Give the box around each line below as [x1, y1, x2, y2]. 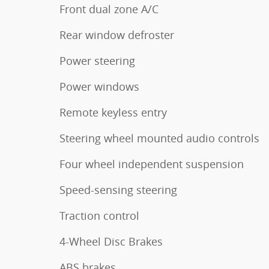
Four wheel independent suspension [59, 156, 244, 171]
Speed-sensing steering [59, 182, 177, 197]
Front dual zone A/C [59, 1, 159, 16]
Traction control [59, 208, 139, 223]
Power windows [59, 79, 139, 94]
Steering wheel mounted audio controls [59, 130, 259, 145]
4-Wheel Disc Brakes [59, 234, 163, 249]
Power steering [59, 53, 135, 68]
